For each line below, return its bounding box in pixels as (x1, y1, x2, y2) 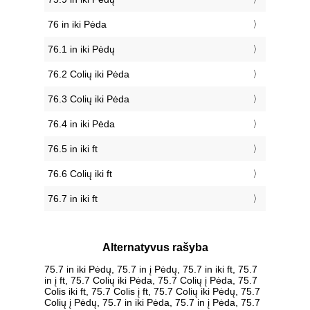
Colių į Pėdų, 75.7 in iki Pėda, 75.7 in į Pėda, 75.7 (44, 296, 260, 308)
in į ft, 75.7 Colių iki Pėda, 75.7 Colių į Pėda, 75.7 (44, 274, 257, 286)
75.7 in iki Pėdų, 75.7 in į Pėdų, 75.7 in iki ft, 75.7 (44, 263, 257, 275)
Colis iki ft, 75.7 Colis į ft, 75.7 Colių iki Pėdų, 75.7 (44, 285, 260, 297)
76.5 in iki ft (48, 143, 98, 155)
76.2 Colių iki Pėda (48, 69, 129, 80)
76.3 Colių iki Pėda (48, 93, 129, 105)
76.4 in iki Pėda (48, 118, 115, 130)
